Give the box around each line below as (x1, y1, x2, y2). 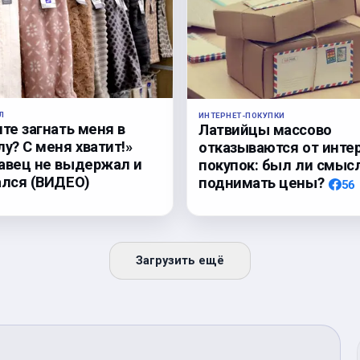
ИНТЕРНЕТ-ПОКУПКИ (198, 111, 285, 121)
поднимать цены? (198, 174, 325, 192)
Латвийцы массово (198, 121, 332, 139)
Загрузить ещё (136, 253, 224, 268)
